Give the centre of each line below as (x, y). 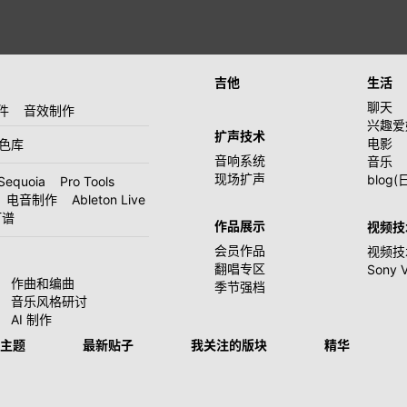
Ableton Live (109, 199)
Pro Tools (87, 181)
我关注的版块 (229, 345)
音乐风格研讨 (49, 301)
